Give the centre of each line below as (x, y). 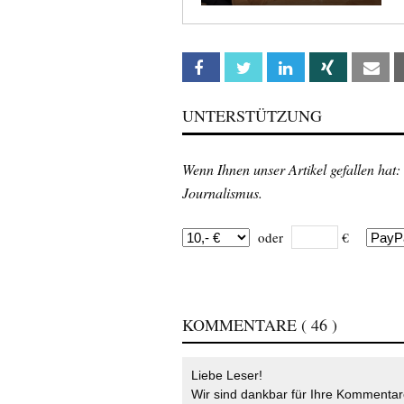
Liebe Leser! (227, 375)
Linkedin (324, 68)
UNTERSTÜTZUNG (252, 115)
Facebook (245, 68)
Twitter (281, 68)
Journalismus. (222, 192)
